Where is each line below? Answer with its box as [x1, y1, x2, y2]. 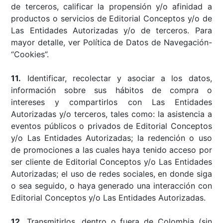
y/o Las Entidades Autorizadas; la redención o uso [11, 132, 212, 143]
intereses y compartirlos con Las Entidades [11, 97, 212, 107]
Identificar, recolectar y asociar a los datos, [21, 73, 212, 83]
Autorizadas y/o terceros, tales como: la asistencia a [11, 109, 212, 119]
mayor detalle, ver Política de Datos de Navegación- [11, 37, 212, 47]
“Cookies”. [11, 49, 49, 59]
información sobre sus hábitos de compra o [11, 85, 212, 95]
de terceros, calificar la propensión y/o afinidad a [11, 1, 212, 11]
